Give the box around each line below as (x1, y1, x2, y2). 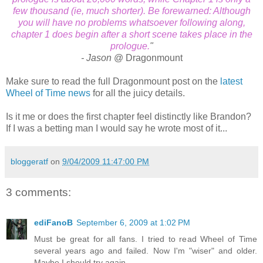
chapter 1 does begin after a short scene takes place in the (11, 29, 252, 39)
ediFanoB (34, 218, 73, 228)
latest (220, 76, 242, 86)
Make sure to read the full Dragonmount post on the (6, 76, 220, 86)
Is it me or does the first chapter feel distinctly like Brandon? (6, 111, 251, 122)
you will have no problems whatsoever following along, (18, 17, 245, 28)
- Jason (80, 52, 112, 63)
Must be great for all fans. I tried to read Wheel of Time (34, 234, 257, 244)
